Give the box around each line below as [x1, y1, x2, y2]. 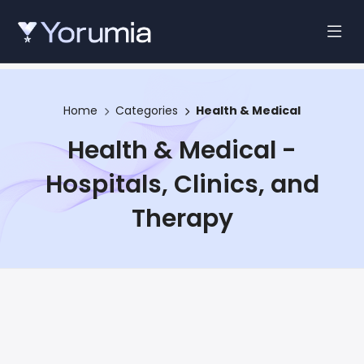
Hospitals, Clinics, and [45, 167, 319, 201]
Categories [115, 102, 178, 119]
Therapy [131, 201, 233, 236]
